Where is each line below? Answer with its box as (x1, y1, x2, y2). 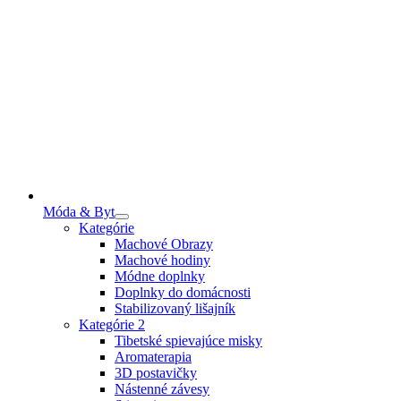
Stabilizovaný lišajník (115, 300, 235, 316)
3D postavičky (115, 364, 197, 380)
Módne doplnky (115, 268, 205, 284)
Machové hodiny (115, 252, 210, 268)
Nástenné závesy (115, 380, 209, 397)
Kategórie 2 (79, 316, 145, 332)
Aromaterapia (115, 348, 192, 364)
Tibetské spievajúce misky (115, 332, 262, 348)
